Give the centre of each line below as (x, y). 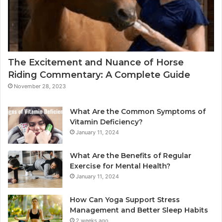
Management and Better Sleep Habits (139, 210)
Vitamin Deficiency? (106, 122)
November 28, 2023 (40, 86)
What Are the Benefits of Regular (131, 155)
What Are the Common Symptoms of (138, 111)
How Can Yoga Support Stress (125, 199)
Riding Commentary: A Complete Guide (99, 75)
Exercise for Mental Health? (120, 166)
